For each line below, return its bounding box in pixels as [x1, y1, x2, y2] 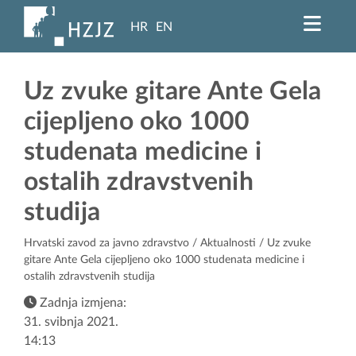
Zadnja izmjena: [37, 296, 126, 310]
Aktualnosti [200, 238, 256, 250]
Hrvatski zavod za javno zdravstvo [24, 238, 189, 250]
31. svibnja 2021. [24, 315, 118, 329]
